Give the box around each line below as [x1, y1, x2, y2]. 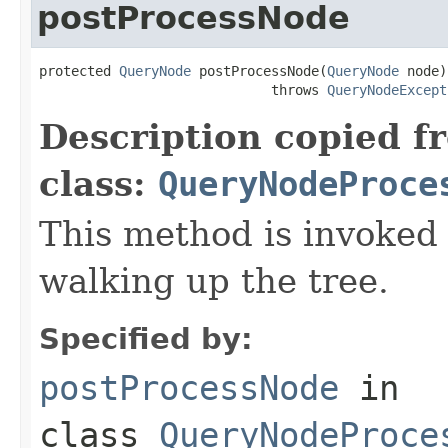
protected [39, 62, 119, 79]
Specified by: [39, 321, 253, 356]
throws [39, 81, 327, 98]
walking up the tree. [39, 260, 389, 301]
